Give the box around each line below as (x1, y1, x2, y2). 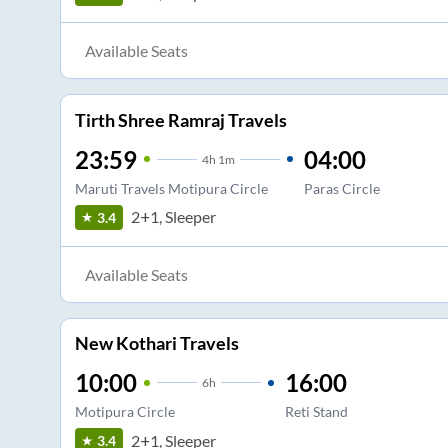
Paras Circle (303, 179, 380, 197)
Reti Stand (284, 403, 348, 421)
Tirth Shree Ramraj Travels (74, 108, 287, 131)
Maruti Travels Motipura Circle (74, 179, 268, 197)
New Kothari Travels (74, 332, 239, 355)
